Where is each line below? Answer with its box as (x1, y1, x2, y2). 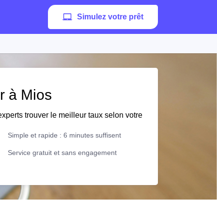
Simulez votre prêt (77, 13, 143, 21)
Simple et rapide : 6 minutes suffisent (8, 131, 121, 139)
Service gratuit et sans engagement (8, 149, 117, 156)
